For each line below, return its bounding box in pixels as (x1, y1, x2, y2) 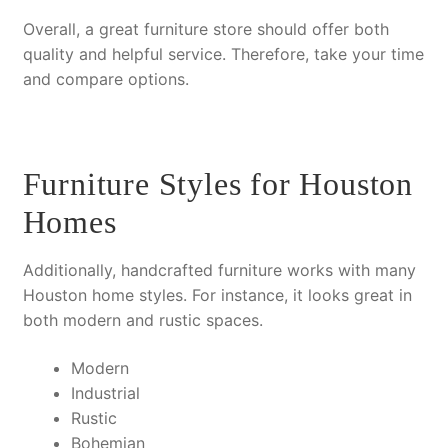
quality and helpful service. (22, 43, 231, 64)
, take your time (304, 43, 424, 64)
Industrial (70, 382, 140, 403)
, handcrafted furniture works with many (111, 260, 416, 281)
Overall (22, 18, 76, 39)
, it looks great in (283, 285, 412, 306)
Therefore (230, 43, 305, 64)
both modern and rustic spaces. (22, 310, 263, 331)
